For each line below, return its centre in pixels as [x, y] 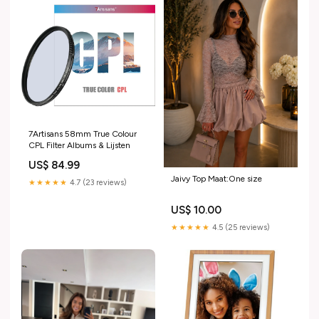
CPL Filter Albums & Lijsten [79, 146]
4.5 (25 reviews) [240, 227]
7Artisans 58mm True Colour [83, 134]
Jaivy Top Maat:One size [216, 178]
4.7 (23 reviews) [97, 183]
